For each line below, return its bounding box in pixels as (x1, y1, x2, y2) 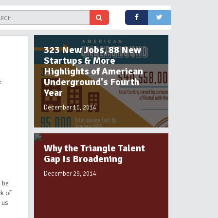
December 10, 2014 (44, 104, 96, 111)
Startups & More (44, 54, 115, 67)
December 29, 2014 (44, 170, 96, 178)
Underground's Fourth (44, 76, 139, 88)
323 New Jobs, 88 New (44, 44, 141, 56)
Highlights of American (44, 65, 143, 77)
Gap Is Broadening (44, 153, 123, 165)
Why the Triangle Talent (44, 142, 145, 154)
